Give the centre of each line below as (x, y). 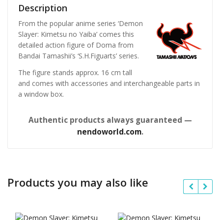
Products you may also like (78, 182)
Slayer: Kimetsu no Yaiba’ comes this (76, 34)
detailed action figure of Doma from (76, 45)
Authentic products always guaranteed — (110, 120)
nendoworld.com (109, 132)
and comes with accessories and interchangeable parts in (109, 83)
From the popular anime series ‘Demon (81, 24)
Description (43, 8)
